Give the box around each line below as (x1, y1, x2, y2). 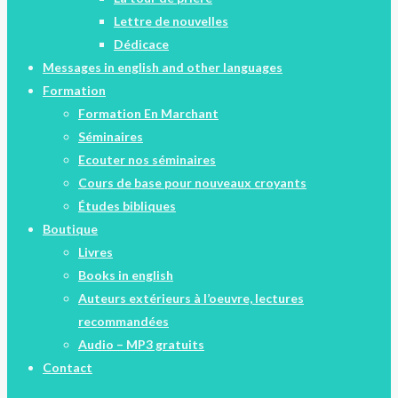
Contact (43, 359, 92, 375)
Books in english (78, 267, 173, 283)
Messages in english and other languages (43, 59, 283, 75)
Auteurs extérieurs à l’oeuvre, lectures (78, 290, 304, 306)
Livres (78, 243, 113, 259)
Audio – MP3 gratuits (78, 336, 204, 352)
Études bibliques (78, 197, 176, 213)
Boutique (43, 220, 98, 236)
